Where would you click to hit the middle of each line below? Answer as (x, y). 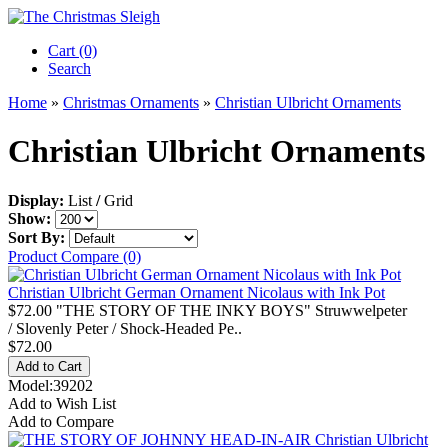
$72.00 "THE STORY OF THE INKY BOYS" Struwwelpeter (207, 310)
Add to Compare (61, 421)
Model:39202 (50, 385)
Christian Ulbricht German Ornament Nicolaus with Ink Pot (196, 292)
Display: (36, 200)
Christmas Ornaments (131, 102)
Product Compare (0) (74, 256)
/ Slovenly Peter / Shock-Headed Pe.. (125, 328)
